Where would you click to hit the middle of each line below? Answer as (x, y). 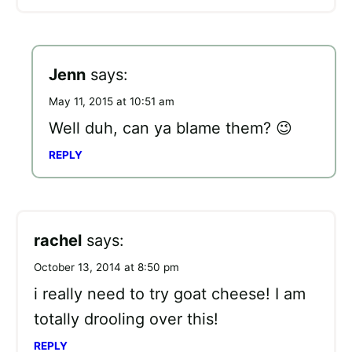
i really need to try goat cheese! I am (170, 293)
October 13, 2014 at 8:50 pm (106, 267)
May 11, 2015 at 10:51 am (112, 101)
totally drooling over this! (126, 319)
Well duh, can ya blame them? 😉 (170, 128)
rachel (58, 240)
